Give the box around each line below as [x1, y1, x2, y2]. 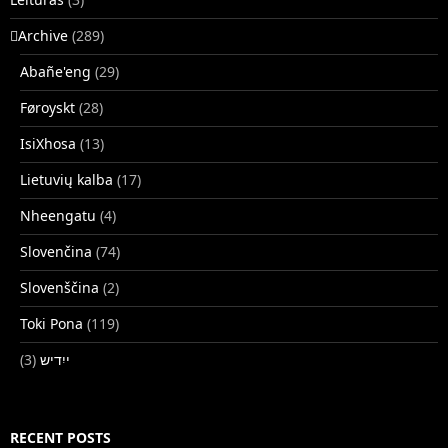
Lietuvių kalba [20, 169, 113, 189]
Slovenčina [20, 241, 92, 261]
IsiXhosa [20, 133, 76, 153]
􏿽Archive [10, 25, 68, 45]
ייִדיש [40, 349, 70, 369]
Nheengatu [20, 205, 96, 225]
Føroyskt [20, 97, 75, 117]
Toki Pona [20, 313, 83, 333]
